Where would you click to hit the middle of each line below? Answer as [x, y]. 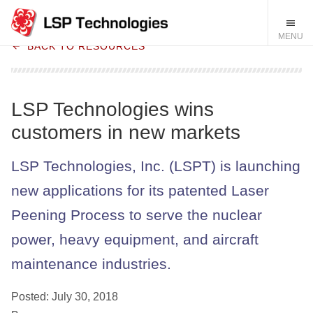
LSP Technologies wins [112, 109]
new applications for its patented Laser [140, 191]
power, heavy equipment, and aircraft [135, 240]
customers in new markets [126, 132]
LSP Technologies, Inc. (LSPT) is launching [156, 166]
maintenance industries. [91, 264]
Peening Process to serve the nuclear [137, 215]
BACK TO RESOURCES [87, 46]
